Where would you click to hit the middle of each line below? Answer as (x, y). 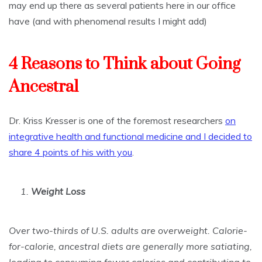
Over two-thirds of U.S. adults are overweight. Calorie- (128, 230)
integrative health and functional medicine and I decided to (130, 136)
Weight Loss (57, 191)
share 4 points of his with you (70, 152)
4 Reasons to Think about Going (125, 64)
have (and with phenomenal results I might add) (108, 21)
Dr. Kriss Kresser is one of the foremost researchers (117, 120)
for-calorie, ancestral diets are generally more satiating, (130, 246)
